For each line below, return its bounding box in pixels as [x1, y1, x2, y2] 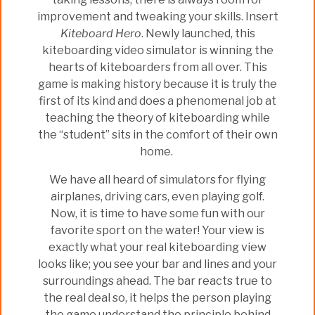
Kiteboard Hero [60, 27, 141, 41]
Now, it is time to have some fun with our [50, 207, 265, 221]
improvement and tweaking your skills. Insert [37, 10, 278, 24]
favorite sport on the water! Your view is [51, 224, 264, 238]
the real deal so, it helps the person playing [44, 291, 271, 305]
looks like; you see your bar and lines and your [38, 257, 277, 271]
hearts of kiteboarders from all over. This [48, 60, 267, 75]
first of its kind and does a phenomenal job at [39, 94, 276, 108]
